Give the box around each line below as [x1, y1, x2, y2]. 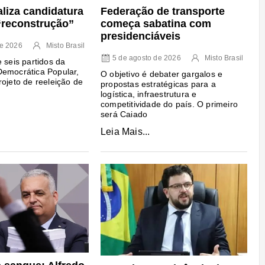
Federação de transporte [100, 5, 225, 17]
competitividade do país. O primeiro [100, 99, 238, 109]
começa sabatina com [100, 17, 211, 30]
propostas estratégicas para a [100, 79, 216, 89]
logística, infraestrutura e [100, 89, 197, 99]
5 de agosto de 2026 [112, 53, 181, 62]
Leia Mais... [100, 126, 150, 137]
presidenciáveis [100, 30, 180, 42]
